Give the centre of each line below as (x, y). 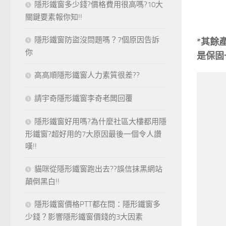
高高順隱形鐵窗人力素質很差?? (87, 75)
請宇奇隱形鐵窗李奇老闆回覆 (83, 99)
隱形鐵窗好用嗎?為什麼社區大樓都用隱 (100, 122)
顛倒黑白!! (42, 182)
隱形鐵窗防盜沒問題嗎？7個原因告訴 (97, 40)
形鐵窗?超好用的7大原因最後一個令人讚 (93, 134)
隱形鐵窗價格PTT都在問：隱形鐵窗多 (97, 205)
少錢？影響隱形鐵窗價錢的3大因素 (84, 217)
